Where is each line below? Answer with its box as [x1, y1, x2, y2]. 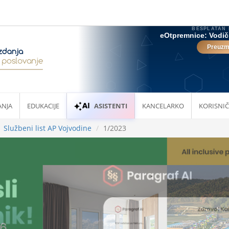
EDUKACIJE [27, 101, 59, 110]
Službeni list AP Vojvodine [4, 123, 91, 133]
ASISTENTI [94, 101, 128, 110]
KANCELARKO [142, 101, 185, 110]
